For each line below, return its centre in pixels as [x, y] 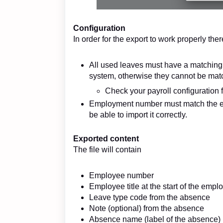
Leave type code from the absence [150, 197]
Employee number [121, 175]
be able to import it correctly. [138, 114]
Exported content [106, 138]
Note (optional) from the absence [147, 208]
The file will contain [107, 149]
